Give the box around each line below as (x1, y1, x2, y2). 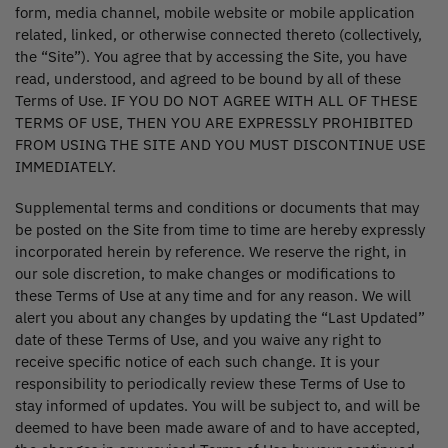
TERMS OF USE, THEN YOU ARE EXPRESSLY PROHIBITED (15, 112, 413, 132)
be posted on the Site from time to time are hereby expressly (15, 220, 425, 240)
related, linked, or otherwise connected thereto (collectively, (15, 24, 422, 44)
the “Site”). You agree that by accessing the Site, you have (15, 46, 407, 66)
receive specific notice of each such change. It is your (15, 352, 380, 372)
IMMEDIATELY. (15, 156, 116, 176)
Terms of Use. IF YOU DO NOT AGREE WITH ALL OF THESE (15, 90, 418, 110)
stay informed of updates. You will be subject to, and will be (15, 396, 420, 416)
